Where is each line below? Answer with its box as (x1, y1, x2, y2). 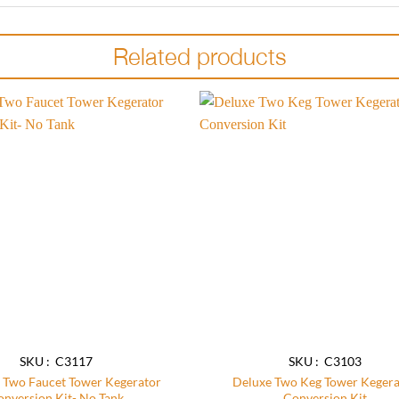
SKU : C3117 (20, 354, 94, 370)
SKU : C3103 (288, 354, 362, 370)
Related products (112, 43, 287, 70)
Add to (135, 134, 167, 146)
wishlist (134, 146, 169, 159)
